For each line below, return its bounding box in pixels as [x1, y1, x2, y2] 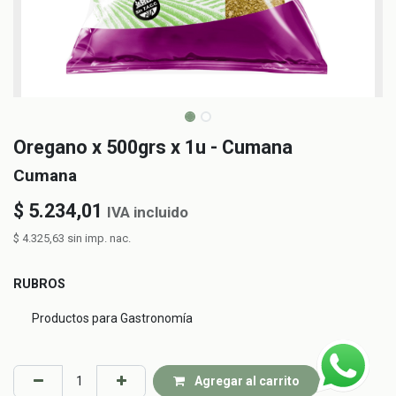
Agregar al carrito [191, 373, 300, 388]
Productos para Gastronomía [32, 310, 193, 325]
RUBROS [13, 277, 65, 293]
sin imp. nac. [67, 232, 131, 246]
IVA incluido [107, 203, 188, 222]
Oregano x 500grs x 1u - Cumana [13, 136, 293, 159]
